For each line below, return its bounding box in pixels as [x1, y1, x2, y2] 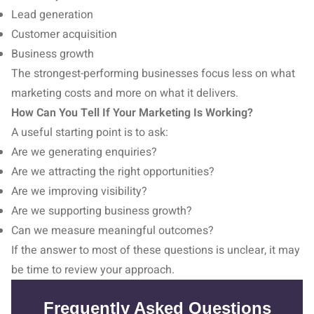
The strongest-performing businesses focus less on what [11, 65, 295, 82]
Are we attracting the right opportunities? [11, 163, 214, 180]
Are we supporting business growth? [11, 203, 192, 219]
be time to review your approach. [11, 261, 175, 278]
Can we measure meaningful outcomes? [11, 222, 214, 239]
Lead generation [11, 6, 93, 23]
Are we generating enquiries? [11, 144, 157, 161]
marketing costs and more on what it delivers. [11, 85, 238, 102]
